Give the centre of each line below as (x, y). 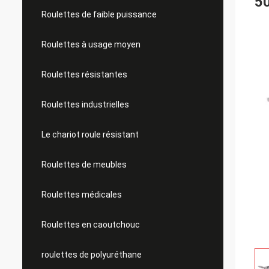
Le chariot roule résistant (90, 134)
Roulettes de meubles (84, 165)
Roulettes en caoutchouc (91, 225)
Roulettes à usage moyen (91, 44)
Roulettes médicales (82, 195)
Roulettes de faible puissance (99, 14)
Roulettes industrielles (85, 104)
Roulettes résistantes (84, 74)
